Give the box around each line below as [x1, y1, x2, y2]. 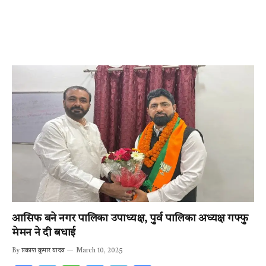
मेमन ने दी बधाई [12, 227, 76, 238]
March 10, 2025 [76, 247, 123, 254]
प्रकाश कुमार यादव [21, 247, 65, 254]
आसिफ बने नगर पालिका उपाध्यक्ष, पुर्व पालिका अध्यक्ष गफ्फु [12, 213, 248, 224]
